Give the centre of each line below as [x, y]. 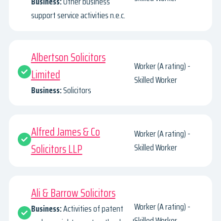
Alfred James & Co [65, 132]
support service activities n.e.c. [78, 15]
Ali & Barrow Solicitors [73, 193]
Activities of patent [93, 208]
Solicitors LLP [56, 149]
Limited [45, 74]
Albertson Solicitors [68, 57]
